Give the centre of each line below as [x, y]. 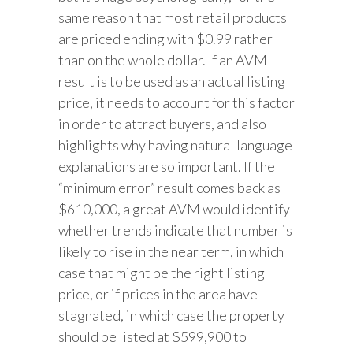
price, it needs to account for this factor [176, 102]
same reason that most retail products [173, 17]
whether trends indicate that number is [175, 230]
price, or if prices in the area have [158, 294]
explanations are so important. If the [167, 166]
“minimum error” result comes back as [169, 187]
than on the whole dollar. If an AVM [163, 59]
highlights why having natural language [175, 145]
